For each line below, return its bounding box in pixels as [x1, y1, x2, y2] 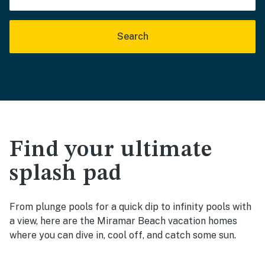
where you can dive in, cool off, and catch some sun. [9, 230, 236, 241]
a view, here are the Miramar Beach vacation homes [9, 215, 237, 227]
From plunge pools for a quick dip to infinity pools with [9, 201, 251, 212]
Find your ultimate [9, 139, 212, 161]
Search [117, 31, 148, 42]
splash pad [9, 163, 122, 185]
